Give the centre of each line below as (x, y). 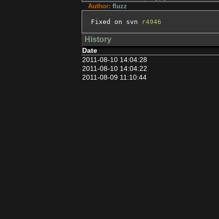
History (98, 39)
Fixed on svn (116, 22)
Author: (100, 6)
